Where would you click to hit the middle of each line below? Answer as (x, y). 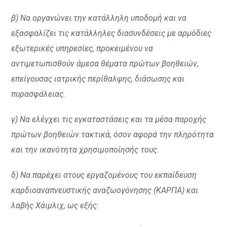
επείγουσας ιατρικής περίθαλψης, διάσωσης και (98, 79)
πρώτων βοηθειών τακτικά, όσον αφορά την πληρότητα (113, 135)
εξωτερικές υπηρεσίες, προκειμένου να (82, 48)
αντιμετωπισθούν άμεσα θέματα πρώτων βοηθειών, (105, 64)
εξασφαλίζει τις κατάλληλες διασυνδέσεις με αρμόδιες (111, 33)
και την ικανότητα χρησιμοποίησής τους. (85, 150)
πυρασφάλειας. (39, 94)
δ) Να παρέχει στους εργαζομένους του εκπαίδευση (104, 175)
